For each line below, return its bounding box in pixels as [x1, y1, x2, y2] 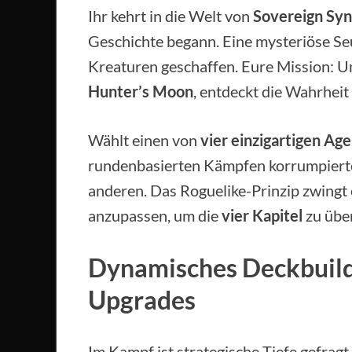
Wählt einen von [88, 130, 200, 150]
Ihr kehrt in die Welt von [88, 6, 253, 26]
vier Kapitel [222, 206, 302, 225]
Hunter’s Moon [88, 82, 193, 101]
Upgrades [88, 284, 196, 316]
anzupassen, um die [88, 206, 222, 225]
